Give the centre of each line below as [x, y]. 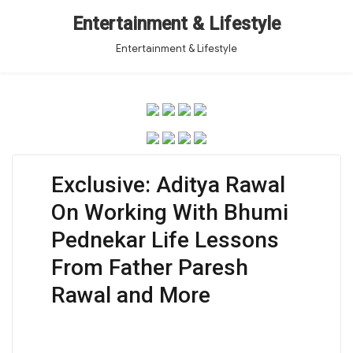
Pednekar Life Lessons [165, 240]
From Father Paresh [149, 267]
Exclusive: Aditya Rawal [168, 184]
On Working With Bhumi [169, 212]
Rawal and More [130, 295]
